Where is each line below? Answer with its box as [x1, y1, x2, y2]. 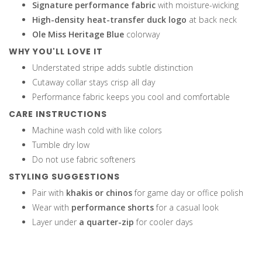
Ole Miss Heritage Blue [32, 29, 124, 40]
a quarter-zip [79, 216, 134, 228]
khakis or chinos [66, 187, 132, 199]
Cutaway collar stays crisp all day [32, 77, 155, 88]
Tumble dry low [32, 139, 89, 151]
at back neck [187, 14, 237, 26]
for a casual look [154, 202, 219, 213]
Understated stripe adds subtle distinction [32, 62, 193, 74]
